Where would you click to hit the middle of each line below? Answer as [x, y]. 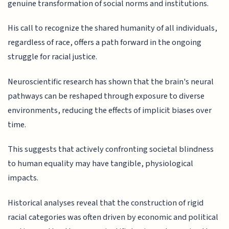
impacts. [23, 178]
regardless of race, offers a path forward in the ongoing [105, 43]
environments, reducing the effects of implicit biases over [110, 110]
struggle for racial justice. [53, 57]
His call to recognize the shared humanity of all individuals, [113, 28]
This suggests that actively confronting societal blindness [111, 150]
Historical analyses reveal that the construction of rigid [106, 203]
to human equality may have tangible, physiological [101, 164]
